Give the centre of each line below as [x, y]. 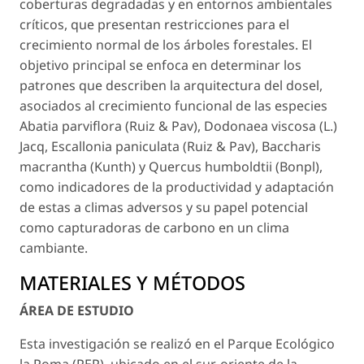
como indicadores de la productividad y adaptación [177, 187]
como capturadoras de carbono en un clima [154, 228]
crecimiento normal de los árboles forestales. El [166, 45]
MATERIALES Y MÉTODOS [132, 283]
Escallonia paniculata [115, 147]
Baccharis [291, 147]
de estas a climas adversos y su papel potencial [164, 208]
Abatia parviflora [71, 126]
